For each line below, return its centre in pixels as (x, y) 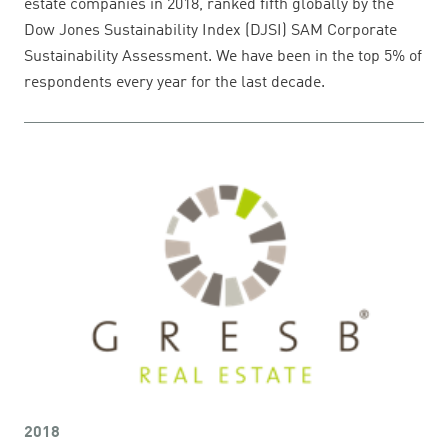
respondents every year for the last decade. (174, 82)
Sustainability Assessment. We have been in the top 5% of (223, 56)
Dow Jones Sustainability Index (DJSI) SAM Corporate (210, 30)
